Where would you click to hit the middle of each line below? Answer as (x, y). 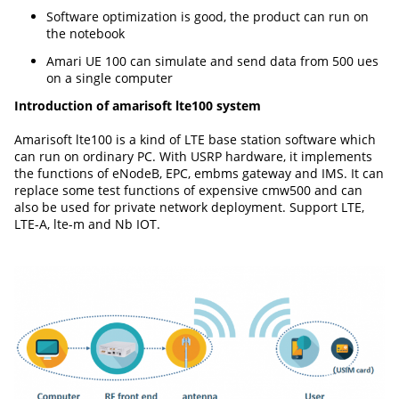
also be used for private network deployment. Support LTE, (189, 207)
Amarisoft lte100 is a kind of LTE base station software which (195, 139)
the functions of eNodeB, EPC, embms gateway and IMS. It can (199, 173)
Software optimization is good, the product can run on (208, 16)
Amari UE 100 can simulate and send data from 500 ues (212, 61)
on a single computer (110, 77)
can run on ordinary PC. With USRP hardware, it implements (193, 156)
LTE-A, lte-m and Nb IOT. (87, 224)
